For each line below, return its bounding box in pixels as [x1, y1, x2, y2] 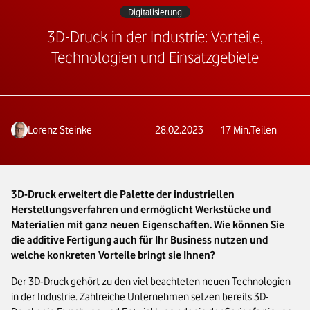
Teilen [250, 124, 277, 137]
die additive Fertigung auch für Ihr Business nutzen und [11, 234, 268, 247]
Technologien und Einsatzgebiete [51, 48, 259, 67]
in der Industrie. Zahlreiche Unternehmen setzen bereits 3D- [11, 291, 269, 304]
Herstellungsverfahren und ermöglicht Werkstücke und [11, 203, 271, 217]
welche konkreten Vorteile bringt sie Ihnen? [11, 249, 215, 262]
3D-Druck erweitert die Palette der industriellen [11, 188, 235, 201]
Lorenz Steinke [28, 124, 92, 137]
